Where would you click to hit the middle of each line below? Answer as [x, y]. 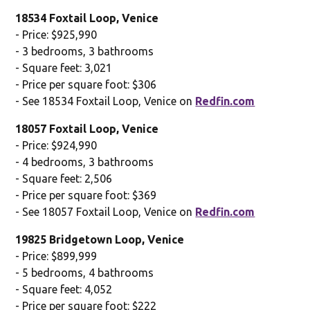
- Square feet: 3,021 [64, 67]
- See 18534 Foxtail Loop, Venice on [106, 101]
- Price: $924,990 [56, 145]
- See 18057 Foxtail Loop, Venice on [106, 211]
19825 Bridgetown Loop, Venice [100, 239]
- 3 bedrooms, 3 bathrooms [85, 51]
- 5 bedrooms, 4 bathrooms [85, 272]
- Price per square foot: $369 [86, 195]
